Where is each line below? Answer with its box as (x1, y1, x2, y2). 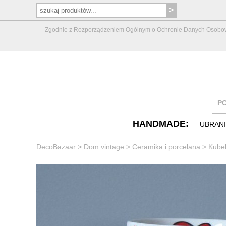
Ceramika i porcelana (132, 142, 200, 151)
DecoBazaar (36, 142, 76, 151)
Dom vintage (84, 142, 124, 151)
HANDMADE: (133, 118, 189, 129)
